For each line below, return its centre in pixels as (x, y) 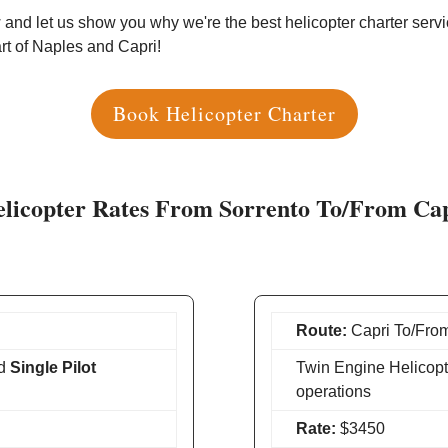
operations (333, 391)
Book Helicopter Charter (224, 113)
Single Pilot (53, 367)
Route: (321, 330)
